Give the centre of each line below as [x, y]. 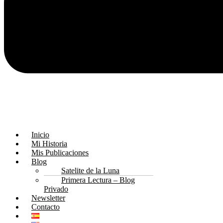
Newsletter [48, 198]
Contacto [46, 207]
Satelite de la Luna [90, 170]
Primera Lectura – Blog [98, 180]
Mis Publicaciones [60, 152]
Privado [56, 189]
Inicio [40, 134]
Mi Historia [49, 143]
